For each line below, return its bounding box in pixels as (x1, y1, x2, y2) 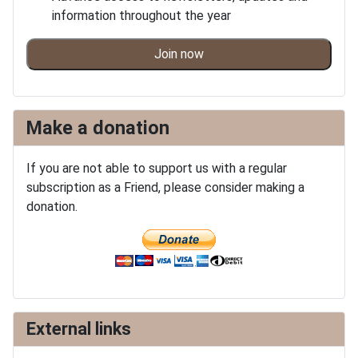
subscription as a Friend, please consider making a (26, 180, 304, 196)
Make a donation (26, 117, 169, 140)
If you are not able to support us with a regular (26, 161, 287, 177)
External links (26, 319, 131, 340)
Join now (154, 46, 204, 62)
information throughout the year (52, 8, 231, 24)
